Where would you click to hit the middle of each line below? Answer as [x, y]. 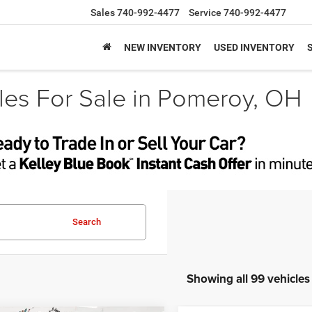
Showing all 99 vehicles [248, 279]
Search [87, 222]
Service [205, 13]
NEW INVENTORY [163, 48]
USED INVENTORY [254, 48]
